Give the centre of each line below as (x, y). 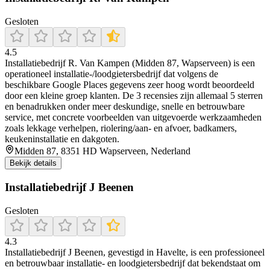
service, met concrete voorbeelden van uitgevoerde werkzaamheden (133, 118)
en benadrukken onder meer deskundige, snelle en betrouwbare (125, 107)
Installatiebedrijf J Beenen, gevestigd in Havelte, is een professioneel (135, 252)
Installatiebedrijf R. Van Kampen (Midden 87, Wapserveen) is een (130, 63)
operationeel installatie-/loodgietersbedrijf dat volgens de (111, 74)
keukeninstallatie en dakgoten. (62, 139)
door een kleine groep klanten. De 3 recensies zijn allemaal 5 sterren (134, 96)
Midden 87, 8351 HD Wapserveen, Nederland (102, 151)
